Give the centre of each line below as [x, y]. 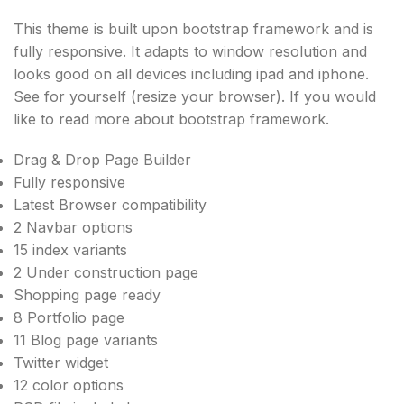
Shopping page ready [87, 294]
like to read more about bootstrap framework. [171, 119]
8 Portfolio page [69, 317]
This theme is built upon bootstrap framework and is [193, 28]
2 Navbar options [73, 227]
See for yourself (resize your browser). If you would [195, 96]
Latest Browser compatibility [110, 204]
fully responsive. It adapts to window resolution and [190, 51]
